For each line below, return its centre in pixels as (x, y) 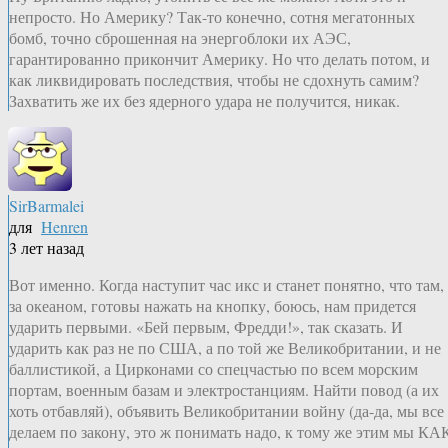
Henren (64, 227)
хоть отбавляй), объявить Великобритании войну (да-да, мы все (226, 411)
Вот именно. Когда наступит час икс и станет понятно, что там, (226, 285)
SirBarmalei (46, 206)
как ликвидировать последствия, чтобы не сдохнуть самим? (214, 80)
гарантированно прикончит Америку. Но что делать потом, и (219, 59)
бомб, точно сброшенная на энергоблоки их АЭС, (180, 38)
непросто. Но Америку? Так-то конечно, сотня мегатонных (212, 17)
